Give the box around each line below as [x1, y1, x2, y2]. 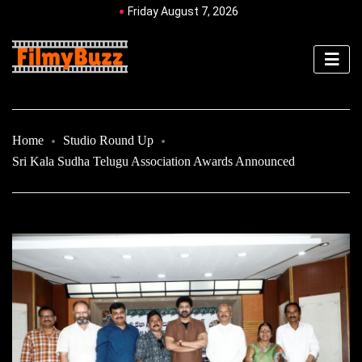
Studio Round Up [63, 133, 154, 147]
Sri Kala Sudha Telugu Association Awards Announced [12, 154, 295, 168]
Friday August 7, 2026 [128, 5, 238, 18]
